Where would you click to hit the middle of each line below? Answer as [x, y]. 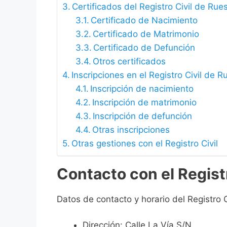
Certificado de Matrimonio [146, 34]
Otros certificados [129, 62]
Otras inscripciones [131, 130]
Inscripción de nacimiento [142, 89]
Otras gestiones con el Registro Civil [145, 144]
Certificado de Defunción [144, 48]
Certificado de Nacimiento [144, 21]
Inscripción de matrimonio [144, 103]
